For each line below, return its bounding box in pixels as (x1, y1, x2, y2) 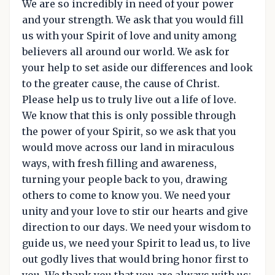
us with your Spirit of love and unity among (22, 29, 236, 42)
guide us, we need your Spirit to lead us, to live (22, 236, 250, 249)
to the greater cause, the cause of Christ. (22, 77, 220, 90)
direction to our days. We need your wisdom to (22, 220, 251, 233)
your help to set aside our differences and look (22, 61, 253, 74)
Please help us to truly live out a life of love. (22, 93, 236, 106)
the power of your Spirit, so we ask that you (22, 125, 236, 137)
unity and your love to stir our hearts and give (22, 204, 248, 217)
